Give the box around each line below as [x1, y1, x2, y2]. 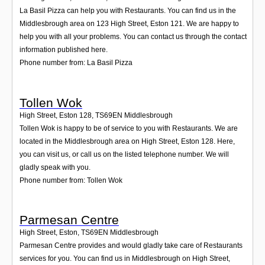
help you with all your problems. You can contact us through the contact [20, 33, 247, 41]
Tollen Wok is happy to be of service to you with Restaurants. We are [20, 124, 238, 132]
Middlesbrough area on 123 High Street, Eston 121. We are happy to [20, 20, 239, 28]
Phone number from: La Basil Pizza [20, 59, 132, 67]
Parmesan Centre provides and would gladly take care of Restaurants [20, 241, 243, 250]
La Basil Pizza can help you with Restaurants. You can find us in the [20, 7, 236, 15]
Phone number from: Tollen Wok [20, 176, 122, 185]
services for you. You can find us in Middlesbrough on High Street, [20, 254, 230, 263]
